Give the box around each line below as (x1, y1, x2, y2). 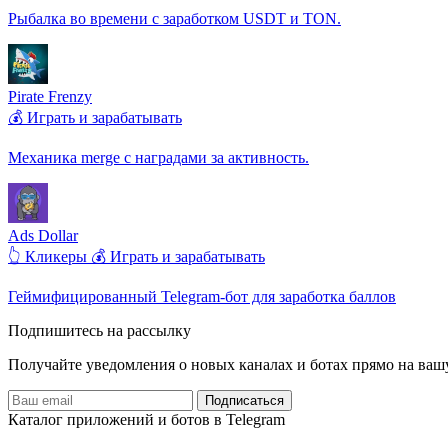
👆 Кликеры (8, 247, 91, 265)
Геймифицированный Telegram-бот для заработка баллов (8, 287, 396, 305)
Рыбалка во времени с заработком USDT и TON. (8, 9, 341, 27)
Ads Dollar (8, 226, 78, 244)
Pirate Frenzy (8, 87, 92, 105)
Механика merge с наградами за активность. (8, 148, 309, 166)
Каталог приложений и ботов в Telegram (8, 410, 285, 428)
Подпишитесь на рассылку (8, 321, 191, 339)
